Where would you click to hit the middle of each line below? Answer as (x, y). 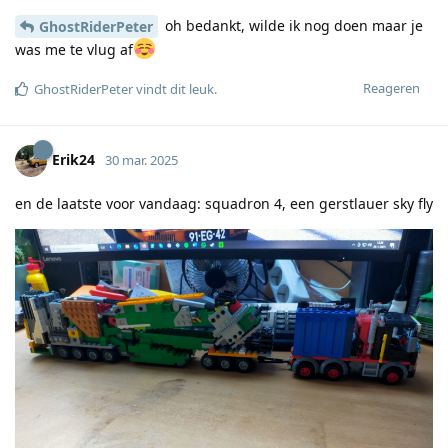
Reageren (391, 88)
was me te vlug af (74, 50)
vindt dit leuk (173, 89)
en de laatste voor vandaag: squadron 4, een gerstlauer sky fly (224, 204)
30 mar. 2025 (141, 160)
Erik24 (73, 160)
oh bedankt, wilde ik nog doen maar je (292, 25)
